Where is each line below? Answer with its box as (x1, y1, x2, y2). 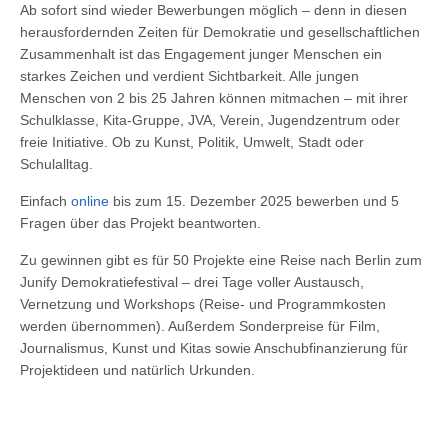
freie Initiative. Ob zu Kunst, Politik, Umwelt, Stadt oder (20, 134, 364, 150)
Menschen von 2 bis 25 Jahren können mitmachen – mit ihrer (20, 90, 408, 106)
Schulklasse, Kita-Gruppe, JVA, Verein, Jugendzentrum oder (20, 112, 400, 128)
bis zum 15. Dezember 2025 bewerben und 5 (109, 193, 399, 209)
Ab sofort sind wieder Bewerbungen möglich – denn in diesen (20, 2, 407, 18)
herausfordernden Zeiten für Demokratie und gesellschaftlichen (20, 24, 420, 40)
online (71, 193, 109, 209)
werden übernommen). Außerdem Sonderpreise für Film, (20, 318, 380, 334)
